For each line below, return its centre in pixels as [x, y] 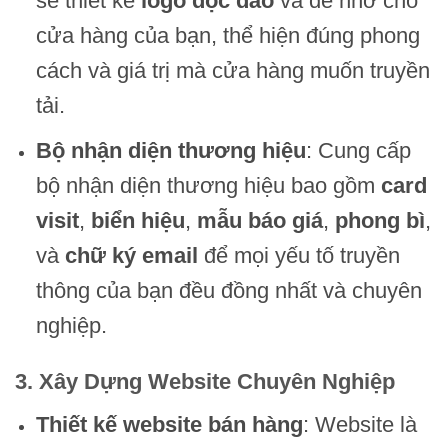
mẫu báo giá [259, 221]
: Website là [359, 424]
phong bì [379, 221]
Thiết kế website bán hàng [169, 424]
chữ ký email [131, 256]
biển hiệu [137, 221]
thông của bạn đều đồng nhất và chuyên [228, 291]
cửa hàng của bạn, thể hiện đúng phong [227, 36]
